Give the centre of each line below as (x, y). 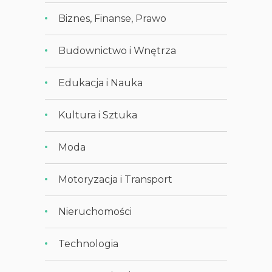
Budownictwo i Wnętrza (117, 50)
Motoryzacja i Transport (116, 179)
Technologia (89, 243)
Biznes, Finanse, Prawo (113, 18)
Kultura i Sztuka (98, 115)
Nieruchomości (95, 211)
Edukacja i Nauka (101, 83)
